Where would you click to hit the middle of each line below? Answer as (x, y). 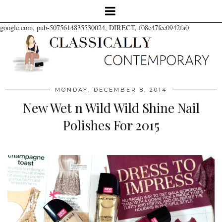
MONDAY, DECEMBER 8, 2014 (111, 89)
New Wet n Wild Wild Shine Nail (111, 108)
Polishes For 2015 (111, 125)
